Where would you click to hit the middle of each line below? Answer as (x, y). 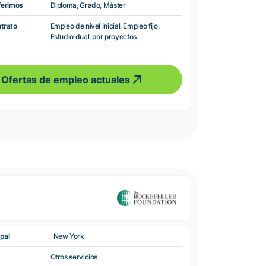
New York (69, 236)
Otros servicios (74, 256)
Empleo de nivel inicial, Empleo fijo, (105, 26)
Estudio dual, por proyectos (93, 36)
